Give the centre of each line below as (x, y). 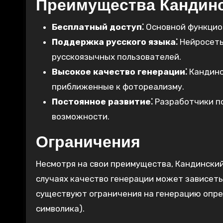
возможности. (81, 117)
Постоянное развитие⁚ (102, 102)
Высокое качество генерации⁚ (119, 72)
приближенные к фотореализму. (118, 87)
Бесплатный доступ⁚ (98, 27)
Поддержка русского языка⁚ (115, 42)
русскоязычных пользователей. (116, 57)
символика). (60, 209)
